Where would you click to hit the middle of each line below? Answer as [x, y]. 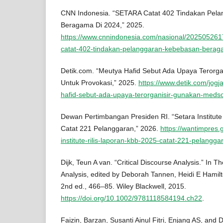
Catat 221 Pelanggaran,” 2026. [111, 128]
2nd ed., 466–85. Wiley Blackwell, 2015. [123, 186]
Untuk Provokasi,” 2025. [100, 82]
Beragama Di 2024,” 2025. [103, 25]
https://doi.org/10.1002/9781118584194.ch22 [131, 198]
